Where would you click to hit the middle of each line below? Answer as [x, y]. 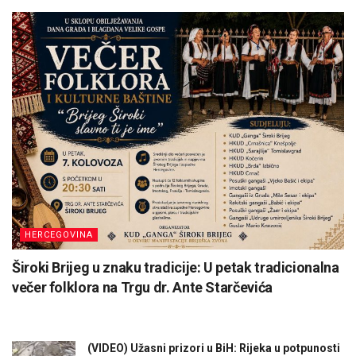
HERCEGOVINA [59, 234]
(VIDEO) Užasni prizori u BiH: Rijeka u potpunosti [214, 348]
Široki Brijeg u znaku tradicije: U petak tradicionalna [176, 267]
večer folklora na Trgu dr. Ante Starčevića [142, 287]
